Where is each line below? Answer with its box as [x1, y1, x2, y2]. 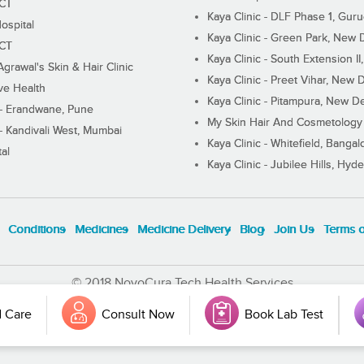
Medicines [75, 223, 128, 237]
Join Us [274, 223, 314, 237]
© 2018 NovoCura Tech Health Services [71, 275, 293, 292]
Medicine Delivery [137, 223, 231, 237]
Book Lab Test [245, 307, 324, 323]
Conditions [8, 223, 66, 237]
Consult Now [101, 307, 175, 323]
